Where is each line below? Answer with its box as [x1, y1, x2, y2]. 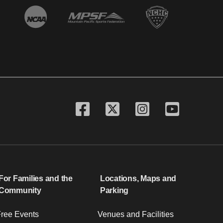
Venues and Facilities [98, 210, 174, 219]
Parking [100, 186, 129, 195]
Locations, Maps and [100, 174, 177, 183]
